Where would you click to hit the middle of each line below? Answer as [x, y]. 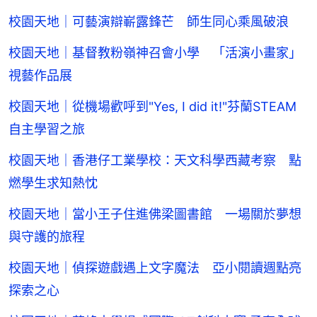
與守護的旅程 [47, 236]
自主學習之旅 [47, 129]
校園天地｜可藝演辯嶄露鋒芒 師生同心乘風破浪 [149, 21]
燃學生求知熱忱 [53, 183]
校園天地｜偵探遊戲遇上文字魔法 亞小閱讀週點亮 [155, 267]
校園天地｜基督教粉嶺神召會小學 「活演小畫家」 [155, 52]
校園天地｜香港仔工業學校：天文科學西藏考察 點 [155, 160]
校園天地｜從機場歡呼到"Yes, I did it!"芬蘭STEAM [152, 106]
